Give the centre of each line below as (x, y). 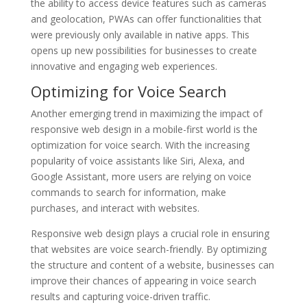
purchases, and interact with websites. (115, 208)
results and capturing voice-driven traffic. (120, 296)
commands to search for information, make (128, 192)
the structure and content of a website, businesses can (152, 265)
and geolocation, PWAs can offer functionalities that (146, 19)
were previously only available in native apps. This (140, 34)
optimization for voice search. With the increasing (140, 145)
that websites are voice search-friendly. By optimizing (148, 249)
